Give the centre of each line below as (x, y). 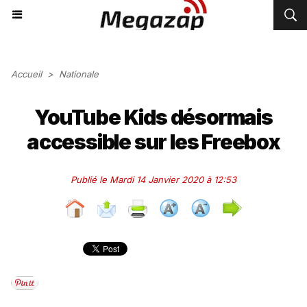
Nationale (79, 74)
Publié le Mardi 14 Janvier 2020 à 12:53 (153, 180)
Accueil (26, 74)
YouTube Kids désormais (153, 117)
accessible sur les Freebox (153, 142)
